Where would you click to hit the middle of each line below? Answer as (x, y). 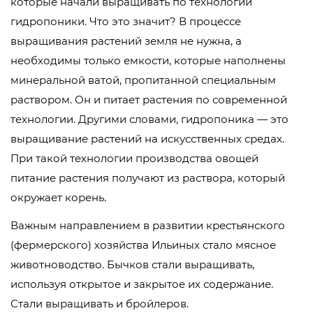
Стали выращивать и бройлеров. (100, 304)
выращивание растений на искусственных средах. (147, 139)
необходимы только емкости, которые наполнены (148, 61)
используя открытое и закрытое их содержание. (142, 284)
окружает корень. (58, 198)
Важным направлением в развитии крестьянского (148, 226)
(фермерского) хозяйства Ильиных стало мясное (143, 245)
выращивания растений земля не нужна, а (126, 41)
